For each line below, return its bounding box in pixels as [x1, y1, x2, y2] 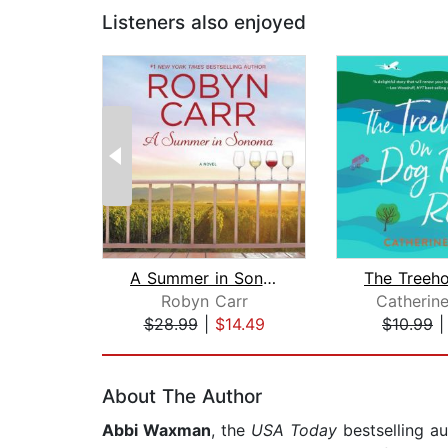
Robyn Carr [160, 291, 248, 312]
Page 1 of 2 [101, 335, 190, 356]
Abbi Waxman [102, 420, 211, 441]
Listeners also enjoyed [102, 11, 306, 35]
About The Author [102, 385, 262, 409]
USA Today [251, 420, 337, 441]
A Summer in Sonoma [262, 268, 276, 289]
